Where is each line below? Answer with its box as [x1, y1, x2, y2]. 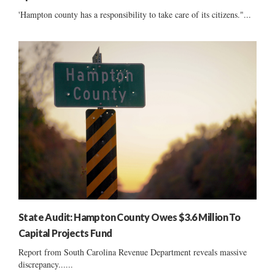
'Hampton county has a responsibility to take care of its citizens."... [18, 8, 251, 20]
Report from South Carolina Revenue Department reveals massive [18, 246, 247, 258]
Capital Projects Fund [18, 227, 112, 239]
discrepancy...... [18, 258, 73, 271]
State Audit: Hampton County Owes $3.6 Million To [18, 211, 241, 223]
